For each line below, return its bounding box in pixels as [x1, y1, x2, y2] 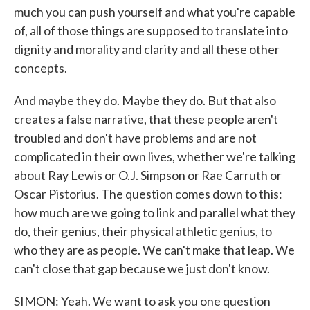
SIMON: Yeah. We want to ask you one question [14, 293, 271, 309]
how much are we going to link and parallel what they [14, 205, 295, 220]
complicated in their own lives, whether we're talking [14, 149, 295, 164]
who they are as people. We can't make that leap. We [14, 242, 295, 257]
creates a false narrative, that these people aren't [14, 111, 278, 127]
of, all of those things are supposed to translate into [14, 23, 288, 38]
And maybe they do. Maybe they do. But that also [14, 93, 276, 108]
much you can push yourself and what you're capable [14, 4, 295, 19]
